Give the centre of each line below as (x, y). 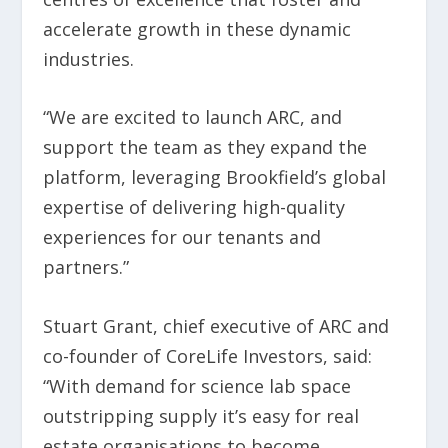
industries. (88, 58)
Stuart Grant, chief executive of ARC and (215, 326)
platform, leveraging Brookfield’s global (214, 177)
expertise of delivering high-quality (193, 207)
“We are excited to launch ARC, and (192, 117)
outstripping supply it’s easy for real (200, 416)
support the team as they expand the (204, 147)
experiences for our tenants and (181, 237)
